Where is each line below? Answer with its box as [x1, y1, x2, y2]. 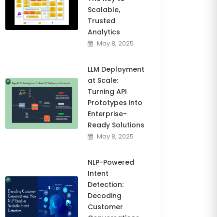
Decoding [88, 191, 122, 201]
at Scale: [88, 76, 118, 85]
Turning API [88, 87, 127, 96]
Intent [88, 169, 108, 178]
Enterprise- [88, 109, 127, 119]
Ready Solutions [88, 120, 144, 130]
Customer [88, 202, 123, 212]
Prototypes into [88, 98, 142, 108]
